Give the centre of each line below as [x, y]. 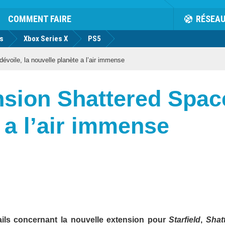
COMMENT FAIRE [40, 19]
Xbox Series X [46, 39]
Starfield [185, 220]
